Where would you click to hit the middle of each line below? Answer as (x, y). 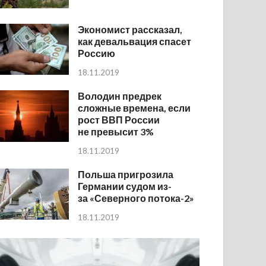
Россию (97, 53)
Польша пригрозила (126, 175)
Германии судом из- (125, 186)
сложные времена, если (134, 108)
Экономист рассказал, (130, 30)
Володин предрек (120, 96)
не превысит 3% (116, 132)
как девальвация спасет (135, 42)
